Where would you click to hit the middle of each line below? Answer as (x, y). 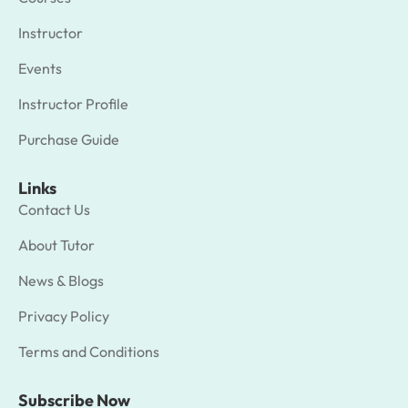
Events (40, 68)
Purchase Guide (69, 139)
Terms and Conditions (89, 351)
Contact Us (54, 209)
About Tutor (56, 245)
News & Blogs (61, 280)
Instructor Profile (73, 103)
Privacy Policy (64, 316)
